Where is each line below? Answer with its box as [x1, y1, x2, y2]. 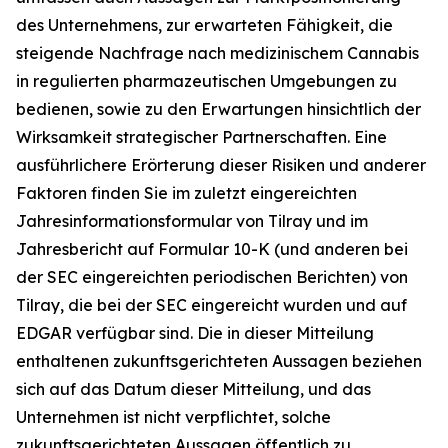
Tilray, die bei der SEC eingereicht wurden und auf [16, 295, 407, 315]
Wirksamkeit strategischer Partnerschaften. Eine [16, 127, 387, 147]
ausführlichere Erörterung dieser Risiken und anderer [16, 155, 426, 175]
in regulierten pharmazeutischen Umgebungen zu [16, 71, 397, 91]
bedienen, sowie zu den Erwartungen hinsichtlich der [16, 99, 421, 119]
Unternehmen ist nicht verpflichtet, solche [16, 407, 331, 427]
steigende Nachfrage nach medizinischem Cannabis [16, 43, 419, 63]
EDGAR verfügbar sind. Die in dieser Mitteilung [16, 323, 374, 343]
